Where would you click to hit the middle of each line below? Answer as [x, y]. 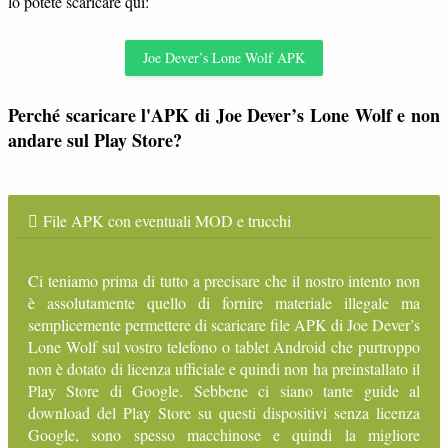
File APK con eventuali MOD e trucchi [167, 220]
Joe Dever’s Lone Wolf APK [224, 57]
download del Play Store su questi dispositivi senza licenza [224, 412]
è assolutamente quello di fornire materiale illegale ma [224, 302]
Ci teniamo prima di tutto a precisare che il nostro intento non [224, 280]
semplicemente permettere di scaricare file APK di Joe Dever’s [224, 324]
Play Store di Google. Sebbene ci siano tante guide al [224, 390]
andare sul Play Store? [95, 140]
